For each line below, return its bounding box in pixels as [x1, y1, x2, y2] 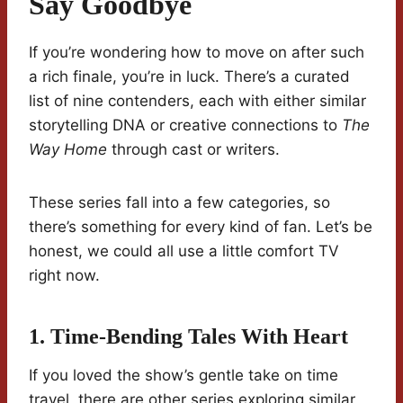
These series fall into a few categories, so [29, 193, 330, 212]
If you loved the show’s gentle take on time [29, 366, 338, 385]
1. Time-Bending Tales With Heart [29, 325, 348, 349]
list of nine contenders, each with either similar [29, 92, 366, 111]
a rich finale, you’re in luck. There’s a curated [29, 67, 350, 86]
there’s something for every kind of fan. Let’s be [29, 218, 372, 237]
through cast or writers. [107, 140, 280, 159]
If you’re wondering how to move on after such [29, 43, 364, 62]
